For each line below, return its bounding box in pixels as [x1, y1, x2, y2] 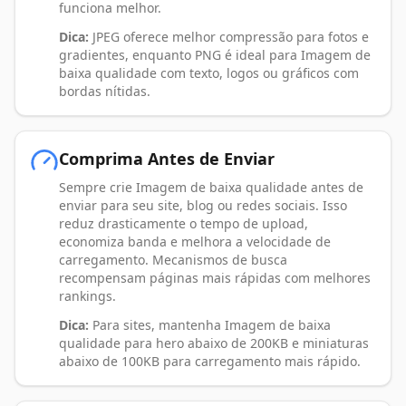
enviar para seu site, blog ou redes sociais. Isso [59, 197, 347, 215]
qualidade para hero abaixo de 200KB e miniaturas [59, 334, 369, 353]
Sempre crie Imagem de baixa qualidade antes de [59, 179, 363, 197]
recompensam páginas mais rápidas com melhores [59, 269, 371, 287]
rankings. [59, 287, 116, 305]
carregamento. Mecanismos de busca [59, 251, 287, 269]
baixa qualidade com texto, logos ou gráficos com [59, 64, 359, 82]
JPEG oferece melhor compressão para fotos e [89, 28, 369, 46]
